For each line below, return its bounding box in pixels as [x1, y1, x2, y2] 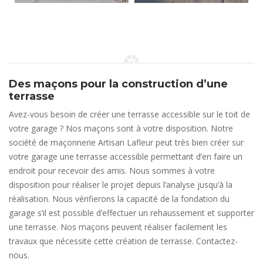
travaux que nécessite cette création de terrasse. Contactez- [9, 235, 238, 247]
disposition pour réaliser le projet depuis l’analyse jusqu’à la [9, 179, 232, 190]
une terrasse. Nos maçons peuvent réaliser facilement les [9, 221, 227, 232]
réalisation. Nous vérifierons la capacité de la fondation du [9, 193, 230, 204]
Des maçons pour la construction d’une [9, 77, 228, 90]
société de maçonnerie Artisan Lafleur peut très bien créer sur [9, 137, 244, 148]
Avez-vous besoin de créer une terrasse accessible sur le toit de [9, 109, 250, 120]
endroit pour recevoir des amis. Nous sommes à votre [9, 165, 215, 176]
